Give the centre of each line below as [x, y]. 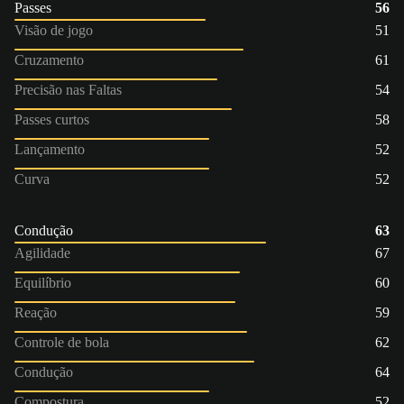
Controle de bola [62, 342]
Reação [36, 312]
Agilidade [42, 252]
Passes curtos [52, 119]
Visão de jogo [54, 30]
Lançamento [50, 149]
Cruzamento [49, 60]
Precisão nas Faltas [68, 89]
